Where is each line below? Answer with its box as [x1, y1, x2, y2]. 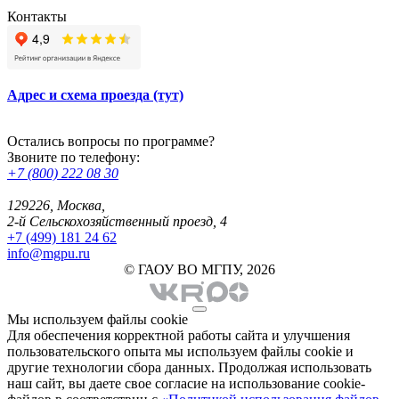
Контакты [7, 8, 67, 24]
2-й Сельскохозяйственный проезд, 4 [7, 213, 227, 229]
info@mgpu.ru [7, 245, 90, 261]
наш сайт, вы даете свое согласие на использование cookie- [7, 375, 365, 391]
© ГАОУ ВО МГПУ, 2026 [124, 261, 275, 277]
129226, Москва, [7, 197, 105, 213]
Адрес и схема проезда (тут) [7, 86, 183, 102]
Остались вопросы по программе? [7, 133, 215, 149]
